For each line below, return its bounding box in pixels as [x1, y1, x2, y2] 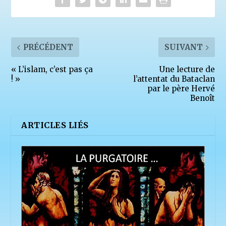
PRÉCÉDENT [23, 42, 74, 52]
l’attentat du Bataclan [133, 74, 215, 84]
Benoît [190, 93, 215, 103]
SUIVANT [164, 42, 203, 52]
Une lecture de [159, 65, 215, 75]
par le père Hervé [147, 84, 215, 94]
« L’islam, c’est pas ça [11, 65, 93, 75]
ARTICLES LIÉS [21, 120, 89, 131]
